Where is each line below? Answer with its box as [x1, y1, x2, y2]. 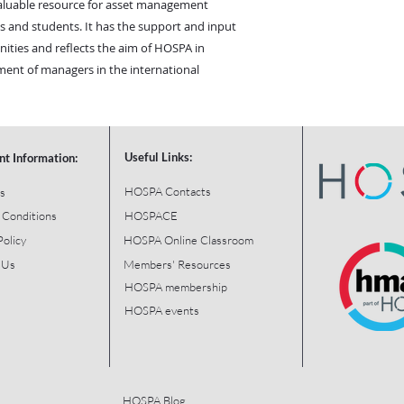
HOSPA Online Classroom [124, 232, 253, 247]
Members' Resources [124, 256, 231, 271]
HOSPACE [124, 207, 178, 223]
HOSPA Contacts [124, 183, 211, 198]
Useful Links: [124, 149, 192, 164]
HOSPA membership [124, 279, 227, 294]
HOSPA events [124, 302, 199, 317]
